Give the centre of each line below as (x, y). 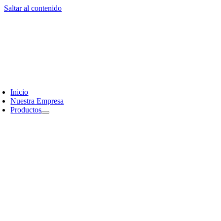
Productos (26, 110)
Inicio (19, 92)
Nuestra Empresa (37, 101)
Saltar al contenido (33, 8)
